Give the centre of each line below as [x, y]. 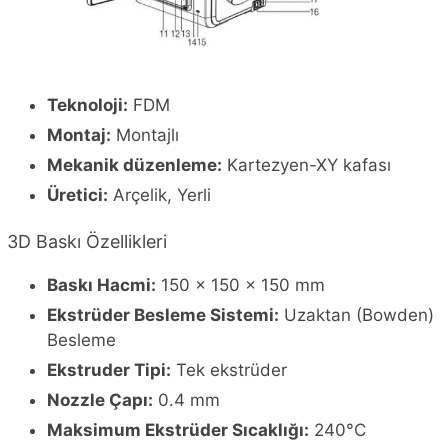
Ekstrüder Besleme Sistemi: [163, 315]
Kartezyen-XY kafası [306, 165]
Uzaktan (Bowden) [356, 315]
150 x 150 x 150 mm [240, 285]
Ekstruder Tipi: [109, 370]
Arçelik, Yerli [159, 195]
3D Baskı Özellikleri [87, 242]
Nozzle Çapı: [100, 400]
